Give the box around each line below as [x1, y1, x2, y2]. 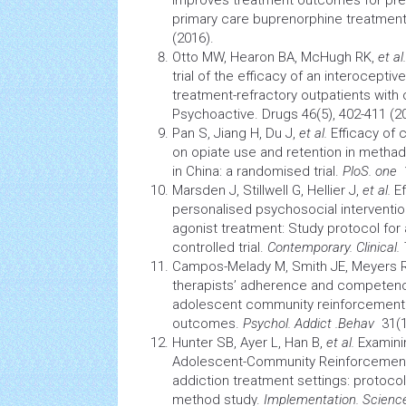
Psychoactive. [172, 106, 262, 122]
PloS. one [343, 163, 397, 179]
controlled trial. [172, 239, 267, 256]
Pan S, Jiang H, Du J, [172, 125, 299, 141]
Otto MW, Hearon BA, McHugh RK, [172, 49, 378, 65]
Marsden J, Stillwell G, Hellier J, [172, 182, 362, 198]
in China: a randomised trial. [172, 163, 343, 179]
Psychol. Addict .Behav [243, 315, 374, 332]
